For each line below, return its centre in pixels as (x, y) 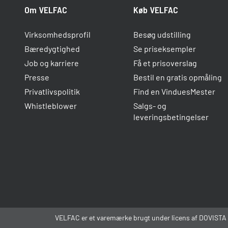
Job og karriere (52, 63)
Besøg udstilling (162, 34)
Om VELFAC (46, 9)
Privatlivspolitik (52, 91)
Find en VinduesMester (174, 91)
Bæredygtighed (52, 48)
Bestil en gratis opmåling (177, 77)
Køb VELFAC (155, 9)
